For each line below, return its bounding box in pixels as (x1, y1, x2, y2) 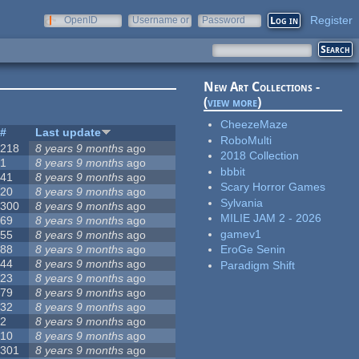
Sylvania (220, 196, 264, 209)
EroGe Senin (220, 243, 286, 256)
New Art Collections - (204, 79, 321, 95)
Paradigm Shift (220, 258, 296, 272)
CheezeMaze (220, 118, 288, 131)
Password (202, 14, 245, 26)
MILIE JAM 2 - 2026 (220, 212, 322, 225)
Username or (132, 14, 189, 26)
